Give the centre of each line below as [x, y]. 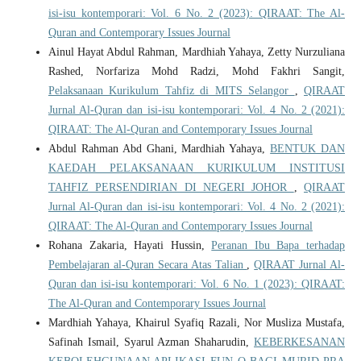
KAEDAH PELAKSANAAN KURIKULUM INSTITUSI [197, 168]
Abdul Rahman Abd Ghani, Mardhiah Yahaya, [159, 149]
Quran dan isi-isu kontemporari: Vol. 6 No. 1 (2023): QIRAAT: [197, 284]
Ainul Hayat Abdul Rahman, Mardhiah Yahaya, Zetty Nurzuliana [197, 52]
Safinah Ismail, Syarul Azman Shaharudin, [151, 342]
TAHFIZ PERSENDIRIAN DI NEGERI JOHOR [171, 188]
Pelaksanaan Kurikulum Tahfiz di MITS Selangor [171, 91]
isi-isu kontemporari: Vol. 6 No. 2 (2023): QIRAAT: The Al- [197, 14]
